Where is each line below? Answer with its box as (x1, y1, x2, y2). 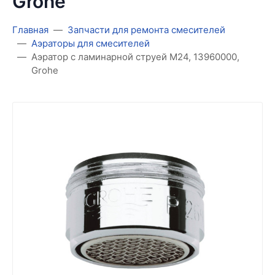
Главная (12, 23, 48, 36)
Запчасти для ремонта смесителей (68, 23, 225, 36)
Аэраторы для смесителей (31, 37, 150, 49)
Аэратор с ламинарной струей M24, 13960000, (31, 50, 239, 63)
